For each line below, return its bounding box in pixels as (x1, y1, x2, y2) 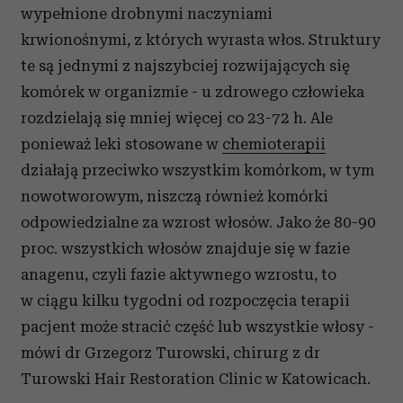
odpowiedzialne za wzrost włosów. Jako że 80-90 (21, 213, 376, 231)
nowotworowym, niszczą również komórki (21, 187, 328, 205)
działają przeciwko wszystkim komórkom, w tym (21, 161, 374, 179)
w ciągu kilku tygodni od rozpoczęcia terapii (21, 291, 350, 309)
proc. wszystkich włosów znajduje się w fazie (21, 239, 350, 257)
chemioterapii (222, 135, 326, 153)
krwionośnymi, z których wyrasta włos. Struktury (21, 31, 381, 49)
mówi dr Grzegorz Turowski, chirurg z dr (21, 344, 320, 362)
